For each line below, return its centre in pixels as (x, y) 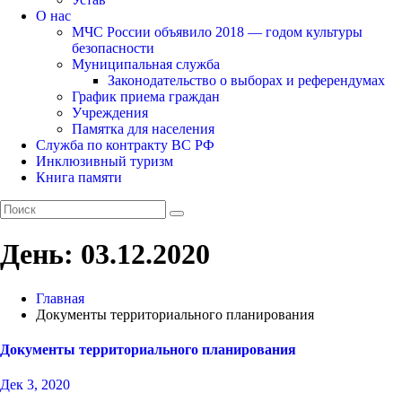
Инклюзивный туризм (105, 161)
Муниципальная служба (146, 64)
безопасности (113, 48)
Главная (60, 298)
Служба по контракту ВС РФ (125, 144)
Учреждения (110, 112)
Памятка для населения (143, 128)
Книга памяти (79, 177)
